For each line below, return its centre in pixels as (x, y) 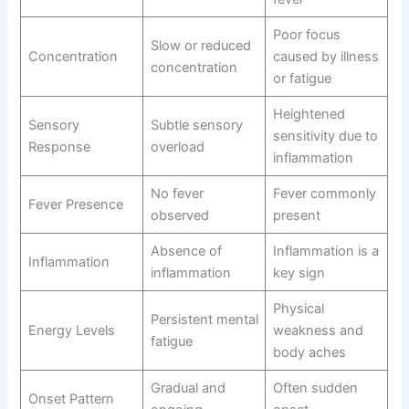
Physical (298, 309)
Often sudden (315, 388)
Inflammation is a (325, 252)
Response (59, 147)
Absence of (186, 252)
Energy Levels (71, 331)
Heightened (309, 115)
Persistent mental (204, 320)
